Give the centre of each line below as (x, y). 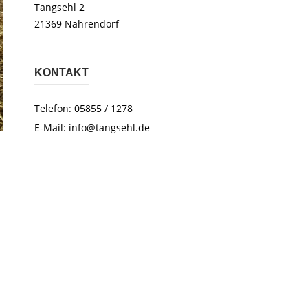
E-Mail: (51, 128)
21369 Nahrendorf (76, 24)
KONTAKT (61, 73)
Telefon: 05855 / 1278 (83, 108)
